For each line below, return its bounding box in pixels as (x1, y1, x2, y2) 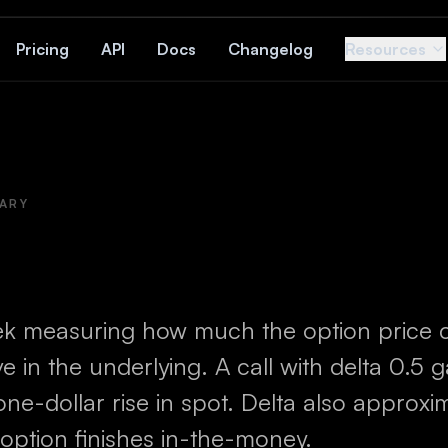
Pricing (15, 39, 69, 59)
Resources (344, 39, 426, 59)
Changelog (227, 39, 313, 59)
